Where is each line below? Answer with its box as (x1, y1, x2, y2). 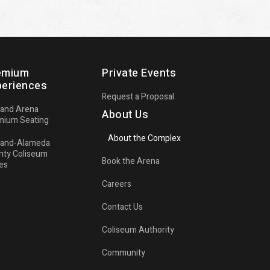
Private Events (102, 64, 177, 81)
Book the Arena (102, 154, 160, 168)
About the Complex (108, 131, 181, 145)
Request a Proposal (102, 90, 175, 103)
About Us (102, 106, 149, 123)
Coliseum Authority (102, 223, 175, 236)
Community (102, 246, 146, 259)
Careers (102, 177, 132, 190)
